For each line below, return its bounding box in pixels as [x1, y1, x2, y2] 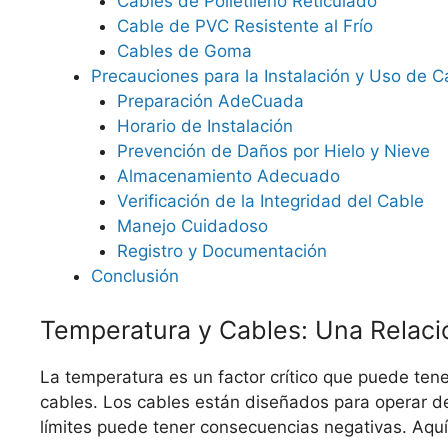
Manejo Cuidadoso [116, 216, 268, 236]
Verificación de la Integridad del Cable [116, 191, 424, 211]
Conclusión [91, 266, 179, 286]
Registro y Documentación [116, 241, 327, 261]
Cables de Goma [116, 41, 252, 61]
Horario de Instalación [116, 116, 293, 136]
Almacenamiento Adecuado [116, 166, 340, 186]
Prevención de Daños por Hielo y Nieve [116, 141, 430, 161]
